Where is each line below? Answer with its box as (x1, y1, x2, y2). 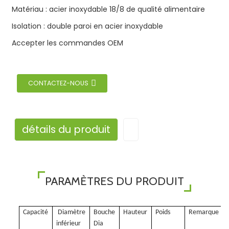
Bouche (94, 209, 116, 216)
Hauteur (123, 209, 148, 216)
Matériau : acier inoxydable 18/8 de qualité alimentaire (11, 4, 205, 14)
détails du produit (21, 122, 110, 136)
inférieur (56, 220, 81, 227)
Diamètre (58, 209, 86, 216)
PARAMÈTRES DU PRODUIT (44, 174, 184, 188)
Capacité (23, 209, 49, 216)
